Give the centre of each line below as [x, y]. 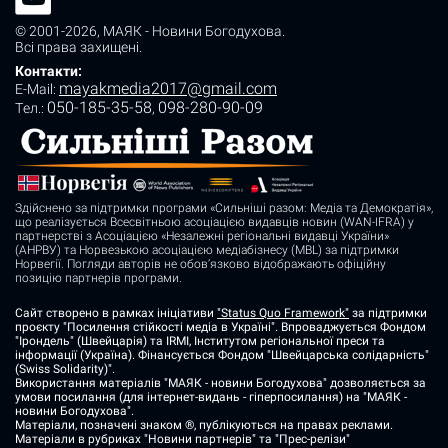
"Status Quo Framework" [283, 313]
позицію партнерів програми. [98, 278]
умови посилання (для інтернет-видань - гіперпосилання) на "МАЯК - [211, 397]
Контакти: [48, 71]
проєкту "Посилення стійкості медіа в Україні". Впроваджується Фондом [220, 327]
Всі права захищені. [78, 47]
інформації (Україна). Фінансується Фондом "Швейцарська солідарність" [222, 355]
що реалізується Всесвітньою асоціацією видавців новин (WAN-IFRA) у [214, 222]
